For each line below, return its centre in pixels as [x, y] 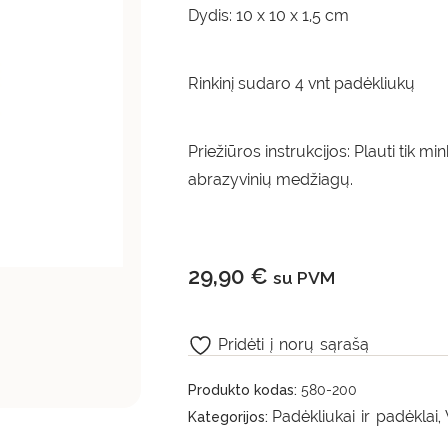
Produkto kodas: [245, 390]
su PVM [304, 277]
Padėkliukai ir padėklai [355, 416]
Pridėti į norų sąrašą [294, 345]
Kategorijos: [230, 417]
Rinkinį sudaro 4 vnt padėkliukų [302, 83]
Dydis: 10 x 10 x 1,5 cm [269, 15]
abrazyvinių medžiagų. [271, 179]
